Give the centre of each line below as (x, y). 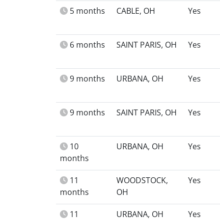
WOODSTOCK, (142, 180)
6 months (87, 45)
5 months (87, 11)
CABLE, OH (136, 11)
